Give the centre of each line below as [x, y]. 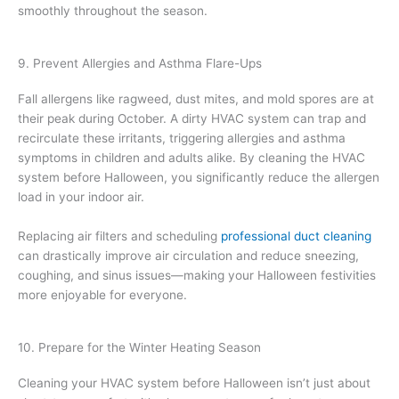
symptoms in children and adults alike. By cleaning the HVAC [191, 157]
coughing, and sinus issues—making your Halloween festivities [197, 275]
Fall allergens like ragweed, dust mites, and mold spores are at [196, 98]
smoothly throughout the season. [113, 10]
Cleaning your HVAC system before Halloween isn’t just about [194, 383]
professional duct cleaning [296, 236]
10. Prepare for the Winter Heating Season [139, 347]
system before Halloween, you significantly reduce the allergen [199, 177]
